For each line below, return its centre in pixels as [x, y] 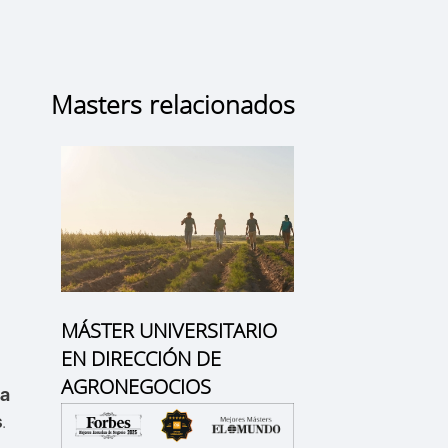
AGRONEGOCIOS [135, 386]
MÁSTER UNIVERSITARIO [168, 330]
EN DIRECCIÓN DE [140, 358]
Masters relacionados [172, 103]
